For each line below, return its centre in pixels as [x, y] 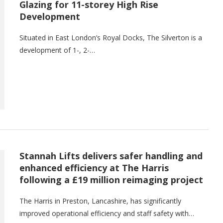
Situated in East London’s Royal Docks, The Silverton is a [111, 37]
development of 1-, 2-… [57, 50]
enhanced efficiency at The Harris [94, 167]
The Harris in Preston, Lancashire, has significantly [100, 201]
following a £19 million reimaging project [111, 179]
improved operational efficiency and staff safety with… [107, 213]
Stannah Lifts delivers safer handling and [111, 156]
